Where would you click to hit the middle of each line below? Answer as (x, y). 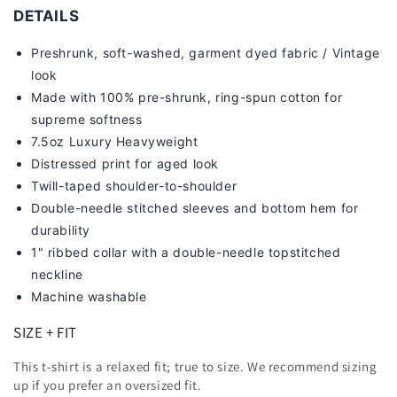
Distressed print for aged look (125, 164)
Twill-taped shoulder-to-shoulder (134, 186)
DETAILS (47, 16)
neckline (57, 275)
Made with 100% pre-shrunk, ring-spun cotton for (187, 97)
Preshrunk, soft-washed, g (115, 53)
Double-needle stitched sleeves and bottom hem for (195, 208)
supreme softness (87, 120)
